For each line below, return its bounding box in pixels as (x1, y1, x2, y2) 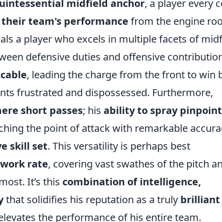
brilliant (180, 193, 220, 207)
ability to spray (104, 104, 177, 117)
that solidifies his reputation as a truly (3, 193, 178, 207)
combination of (62, 175, 137, 189)
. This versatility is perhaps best (48, 139, 190, 153)
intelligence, (140, 175, 201, 189)
